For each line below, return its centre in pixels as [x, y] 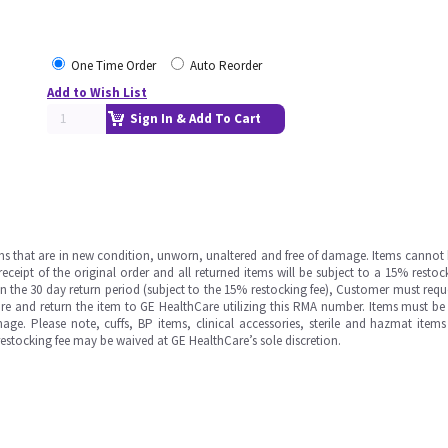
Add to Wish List [97, 92]
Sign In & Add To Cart [195, 118]
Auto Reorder [226, 65]
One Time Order [113, 65]
